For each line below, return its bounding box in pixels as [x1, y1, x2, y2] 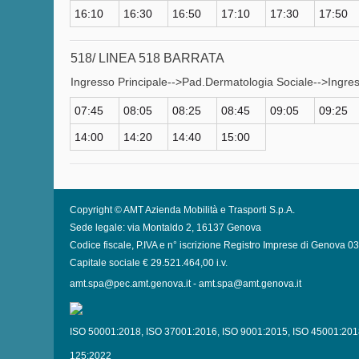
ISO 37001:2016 [146, 326, 217, 337]
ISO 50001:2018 [70, 326, 141, 337]
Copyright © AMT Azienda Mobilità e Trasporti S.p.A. [70, 204, 295, 216]
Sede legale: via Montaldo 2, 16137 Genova [70, 222, 261, 233]
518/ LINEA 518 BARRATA [71, 51, 224, 65]
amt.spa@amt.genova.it [199, 278, 301, 289]
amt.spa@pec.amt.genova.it [70, 278, 191, 289]
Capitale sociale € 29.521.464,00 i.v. [70, 257, 228, 268]
